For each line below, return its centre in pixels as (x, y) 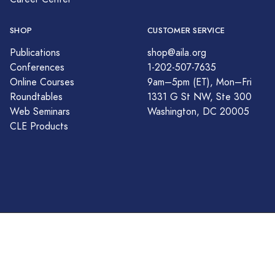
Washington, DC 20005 (198, 111)
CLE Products (39, 126)
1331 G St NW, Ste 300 (199, 97)
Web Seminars (40, 111)
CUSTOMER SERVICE (186, 30)
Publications (35, 52)
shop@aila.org (177, 52)
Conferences (37, 67)
